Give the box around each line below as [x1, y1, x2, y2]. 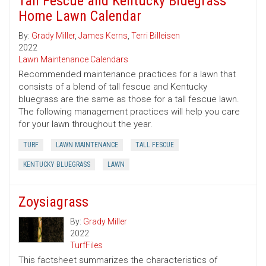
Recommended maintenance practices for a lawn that [18, 69, 236, 80]
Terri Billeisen [131, 31, 180, 41]
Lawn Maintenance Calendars [18, 55, 128, 65]
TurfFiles [70, 240, 103, 251]
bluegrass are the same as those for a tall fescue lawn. [18, 94, 239, 105]
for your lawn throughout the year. [18, 119, 153, 130]
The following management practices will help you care [18, 106, 240, 118]
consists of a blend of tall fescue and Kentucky [18, 81, 207, 93]
